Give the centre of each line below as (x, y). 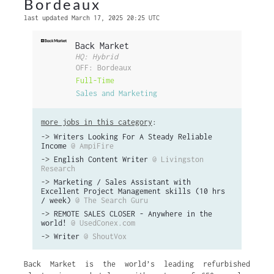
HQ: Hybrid (97, 57)
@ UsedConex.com (103, 223)
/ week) (56, 200)
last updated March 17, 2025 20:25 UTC (92, 18)
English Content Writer (101, 159)
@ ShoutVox (105, 236)
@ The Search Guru (112, 200)
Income (54, 146)
